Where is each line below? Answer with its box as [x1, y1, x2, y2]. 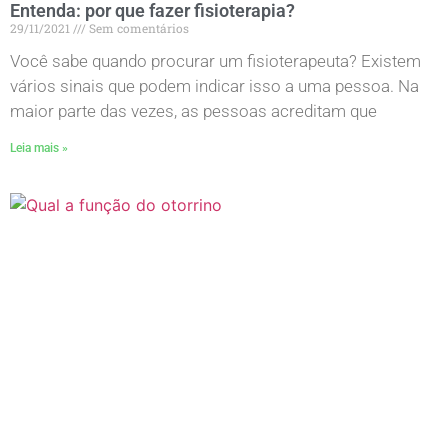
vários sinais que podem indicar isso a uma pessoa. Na [10, 75, 419, 96]
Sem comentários [86, 19, 189, 36]
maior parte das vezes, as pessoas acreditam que [10, 100, 377, 121]
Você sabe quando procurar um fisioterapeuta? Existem [10, 50, 421, 71]
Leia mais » [10, 140, 68, 155]
